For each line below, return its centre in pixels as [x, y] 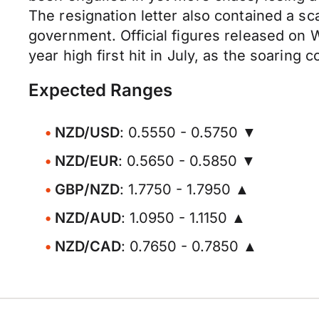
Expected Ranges [100, 90]
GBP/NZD [87, 189]
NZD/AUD [88, 218]
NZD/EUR [87, 161]
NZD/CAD [88, 246]
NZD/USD [87, 132]
